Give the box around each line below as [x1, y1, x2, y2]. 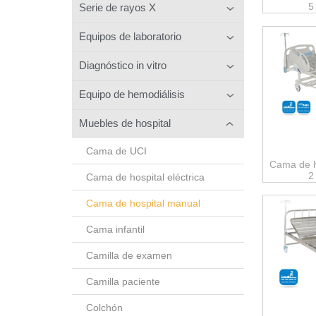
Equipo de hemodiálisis [79, 87, 185, 100]
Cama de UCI [86, 145, 147, 157]
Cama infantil [86, 223, 145, 235]
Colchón [86, 301, 123, 313]
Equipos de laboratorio [79, 30, 181, 42]
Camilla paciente [86, 275, 160, 287]
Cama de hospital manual [86, 197, 200, 209]
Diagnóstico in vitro [79, 59, 166, 71]
